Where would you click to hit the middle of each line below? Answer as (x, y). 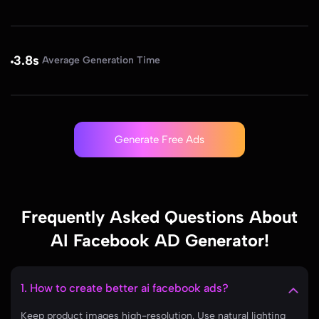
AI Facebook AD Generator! (159, 240)
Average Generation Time (101, 61)
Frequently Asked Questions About (159, 216)
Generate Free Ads (159, 139)
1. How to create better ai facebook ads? (125, 288)
